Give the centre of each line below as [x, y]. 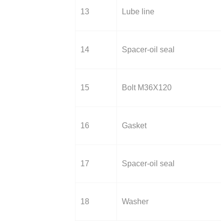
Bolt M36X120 [147, 88]
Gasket [134, 126]
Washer [135, 202]
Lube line [138, 12]
